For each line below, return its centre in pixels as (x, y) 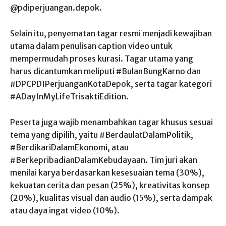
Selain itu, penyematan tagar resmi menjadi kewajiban (111, 33)
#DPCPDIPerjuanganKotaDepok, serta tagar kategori (111, 83)
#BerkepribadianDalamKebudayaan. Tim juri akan (104, 160)
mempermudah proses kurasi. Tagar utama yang (102, 58)
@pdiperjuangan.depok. (56, 7)
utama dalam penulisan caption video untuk (91, 46)
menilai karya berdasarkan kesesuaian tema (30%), (107, 172)
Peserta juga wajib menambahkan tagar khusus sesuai (111, 122)
